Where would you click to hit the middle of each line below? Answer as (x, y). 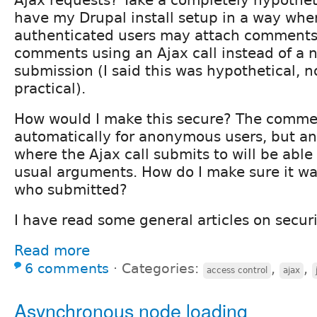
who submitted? (71, 189)
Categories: (162, 268)
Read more (52, 250)
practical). (50, 88)
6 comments (67, 268)
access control (237, 270)
